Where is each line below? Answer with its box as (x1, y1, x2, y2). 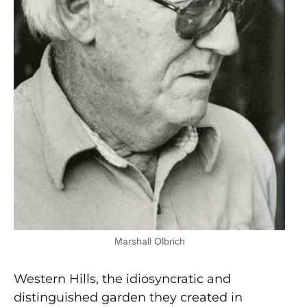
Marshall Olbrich (114, 235, 185, 247)
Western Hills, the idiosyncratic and (14, 271, 231, 286)
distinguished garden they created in (14, 289, 243, 305)
